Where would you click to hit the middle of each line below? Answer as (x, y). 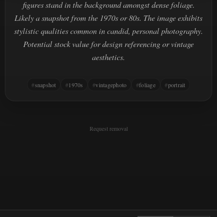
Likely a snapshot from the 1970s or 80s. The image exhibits (108, 17)
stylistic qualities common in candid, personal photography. (108, 31)
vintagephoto (111, 85)
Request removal (108, 129)
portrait (177, 85)
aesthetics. (108, 57)
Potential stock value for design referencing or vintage (108, 44)
